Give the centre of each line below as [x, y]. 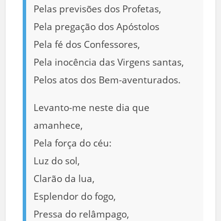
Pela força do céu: [73, 143]
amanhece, [58, 125]
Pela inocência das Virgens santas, [109, 62]
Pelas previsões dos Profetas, [97, 9]
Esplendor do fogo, [75, 196]
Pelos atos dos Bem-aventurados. [107, 80]
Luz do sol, [57, 161]
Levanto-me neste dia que [92, 107]
